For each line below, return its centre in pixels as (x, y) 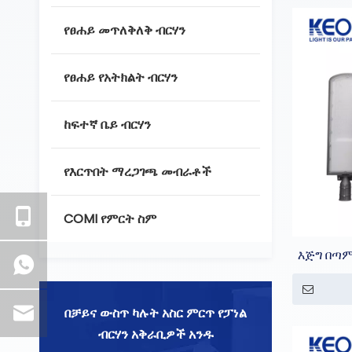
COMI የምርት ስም (110, 219)
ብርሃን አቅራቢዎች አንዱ (156, 334)
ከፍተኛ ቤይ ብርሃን (107, 125)
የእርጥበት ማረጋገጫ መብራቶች (137, 172)
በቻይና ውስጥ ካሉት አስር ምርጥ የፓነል (156, 313)
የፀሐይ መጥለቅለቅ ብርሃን (125, 30)
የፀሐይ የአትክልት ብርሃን (121, 77)
